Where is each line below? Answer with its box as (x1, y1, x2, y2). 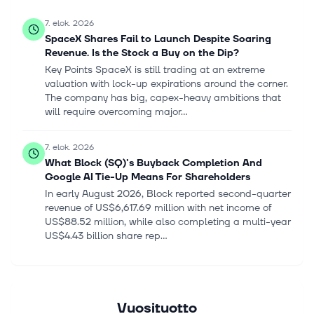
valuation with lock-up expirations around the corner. (45, 77, 288, 90)
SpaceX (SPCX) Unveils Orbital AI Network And (45, 280, 273, 294)
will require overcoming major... (45, 105, 188, 118)
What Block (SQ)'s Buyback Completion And (45, 156, 262, 170)
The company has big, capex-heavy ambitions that (45, 91, 281, 104)
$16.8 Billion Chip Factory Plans (45, 294, 200, 308)
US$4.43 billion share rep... (45, 229, 168, 243)
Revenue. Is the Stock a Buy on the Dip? (45, 46, 239, 60)
